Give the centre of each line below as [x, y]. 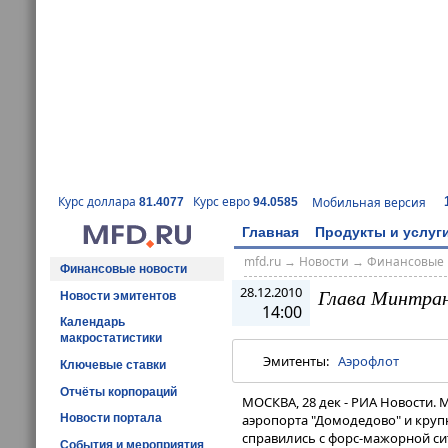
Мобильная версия [369, 202]
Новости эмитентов [118, 295]
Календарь [92, 322]
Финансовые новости [123, 268]
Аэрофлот [368, 361]
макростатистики [111, 338]
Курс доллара [98, 202]
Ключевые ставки [113, 364]
